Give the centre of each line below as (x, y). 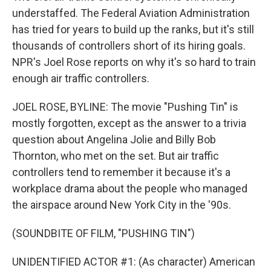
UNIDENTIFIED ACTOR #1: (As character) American (134, 262)
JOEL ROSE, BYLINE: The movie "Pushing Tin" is (125, 107)
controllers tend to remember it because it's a (121, 172)
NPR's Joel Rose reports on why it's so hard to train (134, 62)
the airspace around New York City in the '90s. (122, 205)
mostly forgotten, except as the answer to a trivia (129, 123)
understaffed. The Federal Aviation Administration (131, 13)
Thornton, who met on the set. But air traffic (116, 156)
